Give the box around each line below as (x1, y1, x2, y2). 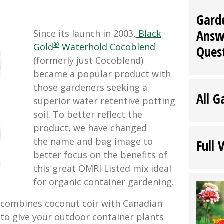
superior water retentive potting (33, 95, 175, 107)
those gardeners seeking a (33, 81, 147, 94)
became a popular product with (33, 68, 171, 80)
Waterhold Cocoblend (59, 41, 155, 53)
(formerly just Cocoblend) (33, 54, 143, 67)
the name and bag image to (33, 135, 153, 148)
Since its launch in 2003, (33, 27, 136, 40)
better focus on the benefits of (33, 149, 167, 161)
